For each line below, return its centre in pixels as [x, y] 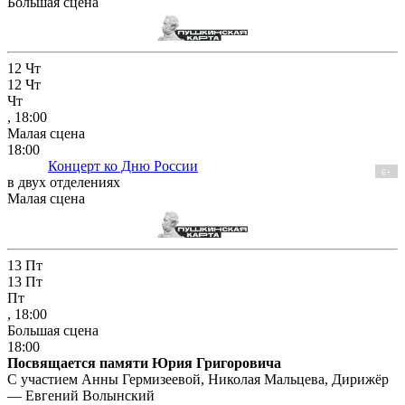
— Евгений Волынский [81, 395]
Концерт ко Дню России [123, 166]
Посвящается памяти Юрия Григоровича [144, 363]
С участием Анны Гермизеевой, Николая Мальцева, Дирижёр [198, 379]
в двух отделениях [64, 183]
